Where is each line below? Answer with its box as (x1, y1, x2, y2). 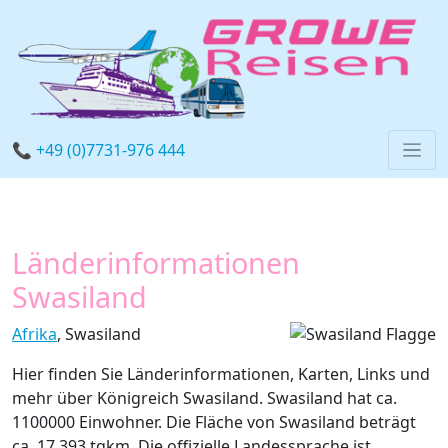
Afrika (12, 323, 57, 345)
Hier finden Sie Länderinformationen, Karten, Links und (12, 363, 430, 385)
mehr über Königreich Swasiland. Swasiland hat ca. (12, 387, 397, 409)
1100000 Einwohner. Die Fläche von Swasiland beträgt (12, 411, 416, 433)
